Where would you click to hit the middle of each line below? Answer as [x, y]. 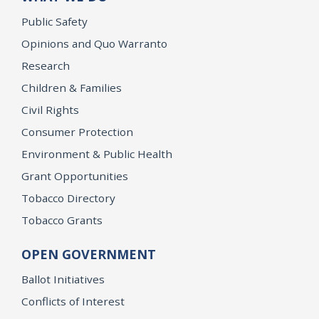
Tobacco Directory [68, 198]
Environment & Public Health [97, 153]
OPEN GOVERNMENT [89, 254]
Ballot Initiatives [63, 279]
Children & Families [72, 87]
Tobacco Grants [62, 220]
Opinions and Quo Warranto [94, 43]
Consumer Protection [77, 131]
